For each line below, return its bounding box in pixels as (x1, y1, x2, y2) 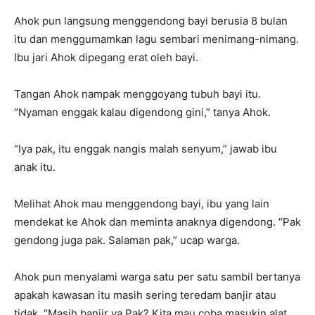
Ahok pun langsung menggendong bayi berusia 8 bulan (14, 14, 288, 28)
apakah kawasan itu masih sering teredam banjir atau (14, 288, 276, 302)
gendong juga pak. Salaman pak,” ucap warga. (14, 233, 240, 247)
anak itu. (14, 160, 56, 174)
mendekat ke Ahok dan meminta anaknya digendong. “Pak (14, 215, 301, 229)
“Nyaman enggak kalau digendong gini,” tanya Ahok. (14, 105, 271, 120)
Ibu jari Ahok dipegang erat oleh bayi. (14, 51, 198, 65)
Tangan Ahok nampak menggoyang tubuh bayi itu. (14, 87, 261, 101)
